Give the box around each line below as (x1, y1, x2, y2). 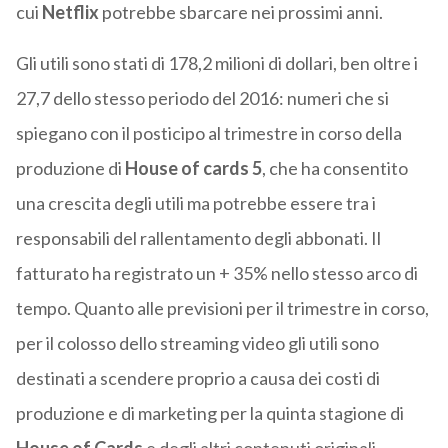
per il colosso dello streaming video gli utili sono (15, 332, 379, 355)
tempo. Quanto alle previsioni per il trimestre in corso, (15, 297, 429, 320)
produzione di (15, 157, 125, 180)
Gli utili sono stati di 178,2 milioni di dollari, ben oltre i (15, 52, 418, 75)
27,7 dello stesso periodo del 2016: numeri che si (15, 87, 389, 110)
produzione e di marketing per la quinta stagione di (15, 402, 404, 425)
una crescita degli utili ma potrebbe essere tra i (15, 192, 376, 215)
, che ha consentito (261, 157, 408, 180)
